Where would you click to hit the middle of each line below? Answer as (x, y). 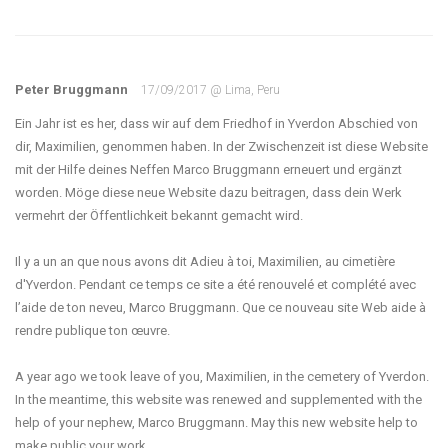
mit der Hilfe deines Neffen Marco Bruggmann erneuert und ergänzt (208, 169)
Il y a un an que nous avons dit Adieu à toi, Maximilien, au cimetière (205, 261)
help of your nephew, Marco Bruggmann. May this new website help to (216, 422)
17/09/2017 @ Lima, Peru (210, 90)
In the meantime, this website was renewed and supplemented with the (218, 399)
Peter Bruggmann (73, 89)
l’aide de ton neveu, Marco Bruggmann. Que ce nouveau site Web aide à (220, 307)
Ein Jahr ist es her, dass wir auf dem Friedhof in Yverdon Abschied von (216, 123)
